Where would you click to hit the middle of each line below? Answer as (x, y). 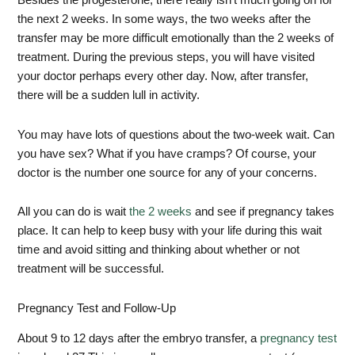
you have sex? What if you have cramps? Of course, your (167, 153)
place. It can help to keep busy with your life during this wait (170, 231)
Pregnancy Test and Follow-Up (97, 308)
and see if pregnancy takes (263, 212)
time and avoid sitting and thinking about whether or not (159, 250)
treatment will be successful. (91, 269)
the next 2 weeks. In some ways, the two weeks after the (164, 19)
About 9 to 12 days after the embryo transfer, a (139, 339)
